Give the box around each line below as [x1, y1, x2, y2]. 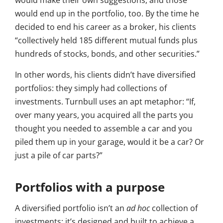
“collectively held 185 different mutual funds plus [15, 35, 198, 46]
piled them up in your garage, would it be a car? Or [15, 136, 204, 148]
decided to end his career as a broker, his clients [15, 21, 196, 33]
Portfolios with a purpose [15, 179, 165, 196]
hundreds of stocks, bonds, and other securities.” [15, 48, 200, 60]
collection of [150, 203, 198, 214]
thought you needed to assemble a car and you [15, 123, 192, 134]
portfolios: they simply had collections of [15, 83, 167, 94]
